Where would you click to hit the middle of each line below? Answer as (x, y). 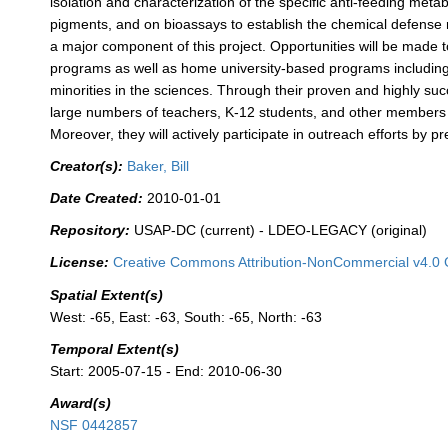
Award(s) (81, 402)
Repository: (90, 230)
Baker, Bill (158, 166)
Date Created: (97, 198)
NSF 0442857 (94, 424)
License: (80, 262)
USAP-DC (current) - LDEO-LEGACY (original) (281, 230)
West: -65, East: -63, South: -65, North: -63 (186, 316)
